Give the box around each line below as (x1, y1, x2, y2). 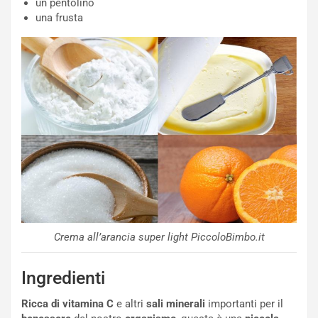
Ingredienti (21, 267, 105, 288)
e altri (114, 297, 143, 310)
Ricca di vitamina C (21, 297, 114, 310)
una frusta (35, 11, 83, 24)
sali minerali (143, 297, 205, 310)
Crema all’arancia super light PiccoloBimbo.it (53, 230, 265, 243)
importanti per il (205, 297, 283, 310)
